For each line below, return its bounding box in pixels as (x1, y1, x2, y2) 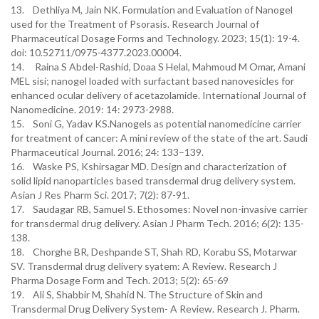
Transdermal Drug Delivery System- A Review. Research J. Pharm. (11, 303, 300, 315)
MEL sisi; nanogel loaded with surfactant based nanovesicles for (11, 75, 294, 87)
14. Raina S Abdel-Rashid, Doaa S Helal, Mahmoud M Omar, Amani (11, 61, 305, 73)
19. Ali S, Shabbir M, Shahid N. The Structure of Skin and (11, 288, 263, 300)
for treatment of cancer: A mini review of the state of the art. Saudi (11, 132, 308, 144)
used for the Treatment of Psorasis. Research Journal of (11, 18, 259, 30)
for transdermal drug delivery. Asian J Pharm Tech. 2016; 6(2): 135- (11, 217, 304, 229)
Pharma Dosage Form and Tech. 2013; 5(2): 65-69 (11, 274, 229, 286)
